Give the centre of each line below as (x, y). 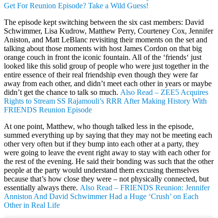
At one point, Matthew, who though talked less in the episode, (99, 126)
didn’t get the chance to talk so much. (62, 92)
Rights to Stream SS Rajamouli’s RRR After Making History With (105, 101)
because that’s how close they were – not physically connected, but (106, 179)
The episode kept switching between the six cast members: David (104, 22)
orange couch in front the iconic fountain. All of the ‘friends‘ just (103, 57)
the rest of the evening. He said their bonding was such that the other (109, 161)
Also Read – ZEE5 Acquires (164, 92)
